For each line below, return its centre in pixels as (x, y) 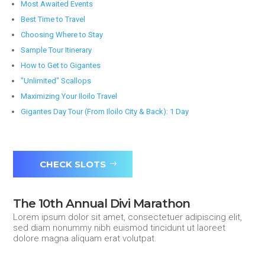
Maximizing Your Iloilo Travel (69, 96)
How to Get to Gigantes (61, 65)
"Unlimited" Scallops (56, 80)
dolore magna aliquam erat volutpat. (85, 238)
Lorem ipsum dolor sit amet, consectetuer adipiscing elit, (128, 217)
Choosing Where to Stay (62, 34)
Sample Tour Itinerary (56, 50)
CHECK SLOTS (73, 164)
